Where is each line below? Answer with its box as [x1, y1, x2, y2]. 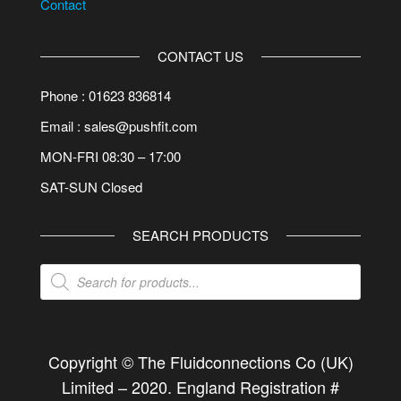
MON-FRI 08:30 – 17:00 [40, 147, 181, 166]
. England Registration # [167, 375, 339, 399]
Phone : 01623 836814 [40, 86, 171, 106]
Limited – [62, 375, 132, 399]
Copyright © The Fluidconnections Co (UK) [47, 350, 354, 374]
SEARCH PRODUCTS [132, 226, 269, 245]
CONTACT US [158, 47, 243, 66]
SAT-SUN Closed [40, 177, 142, 197]
